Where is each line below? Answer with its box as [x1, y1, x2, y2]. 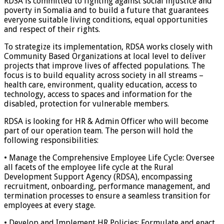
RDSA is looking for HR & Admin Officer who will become [4, 116, 208, 126]
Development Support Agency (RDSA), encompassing [4, 171, 192, 181]
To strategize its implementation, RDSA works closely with [4, 41, 212, 51]
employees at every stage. [4, 200, 95, 210]
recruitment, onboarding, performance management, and [4, 181, 210, 191]
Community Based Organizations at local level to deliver [4, 51, 206, 61]
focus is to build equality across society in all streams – [4, 70, 203, 80]
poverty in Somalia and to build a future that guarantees [4, 5, 208, 15]
